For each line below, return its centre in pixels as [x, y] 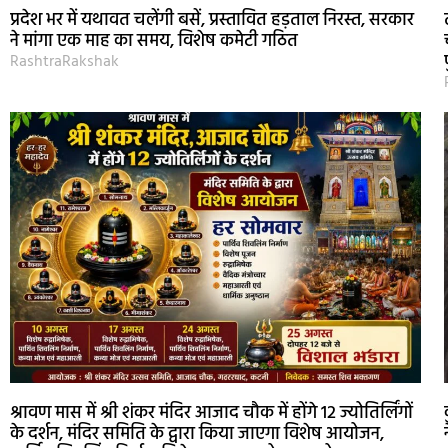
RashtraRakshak [64, 61]
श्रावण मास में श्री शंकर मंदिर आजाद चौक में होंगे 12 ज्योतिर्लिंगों [211, 414]
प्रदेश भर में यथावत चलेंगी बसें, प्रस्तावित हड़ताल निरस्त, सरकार [212, 20]
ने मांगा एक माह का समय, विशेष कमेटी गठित [154, 41]
